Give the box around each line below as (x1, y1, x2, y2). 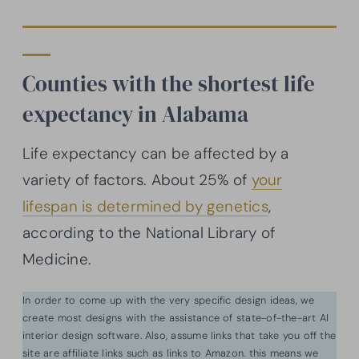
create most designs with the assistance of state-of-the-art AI (22, 311, 329, 325)
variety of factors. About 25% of (22, 170, 252, 191)
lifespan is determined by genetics (22, 196, 268, 217)
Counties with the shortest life (22, 69, 315, 99)
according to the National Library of (22, 223, 276, 244)
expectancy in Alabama (22, 99, 248, 130)
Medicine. (22, 249, 92, 270)
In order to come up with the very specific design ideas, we (22, 293, 315, 308)
